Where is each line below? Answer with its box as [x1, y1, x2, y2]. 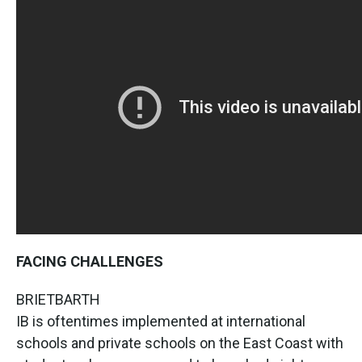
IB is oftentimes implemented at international [16, 312, 305, 330]
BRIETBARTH [16, 290, 100, 308]
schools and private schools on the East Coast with [16, 334, 343, 351]
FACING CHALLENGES [16, 252, 163, 270]
